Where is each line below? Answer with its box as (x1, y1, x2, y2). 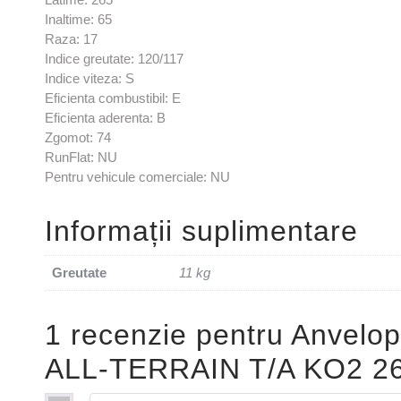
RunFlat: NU (45, 149, 117, 165)
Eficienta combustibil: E (45, 90, 181, 106)
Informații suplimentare (45, 214, 358, 247)
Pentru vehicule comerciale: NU (45, 168, 230, 184)
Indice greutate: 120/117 (45, 50, 183, 66)
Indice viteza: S (45, 70, 134, 86)
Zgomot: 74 (45, 129, 111, 145)
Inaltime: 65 (45, 11, 112, 27)
